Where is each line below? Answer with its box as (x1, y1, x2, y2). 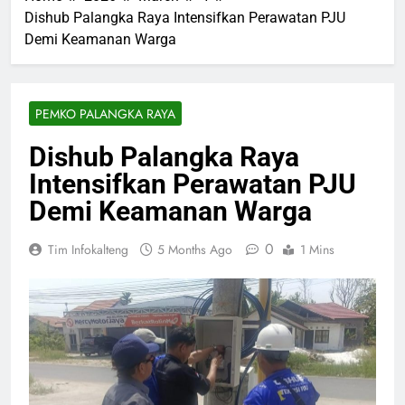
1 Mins (300, 240, 334, 259)
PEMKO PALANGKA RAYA (35, 104, 175, 123)
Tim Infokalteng (48, 240, 128, 259)
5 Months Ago (157, 240, 232, 259)
